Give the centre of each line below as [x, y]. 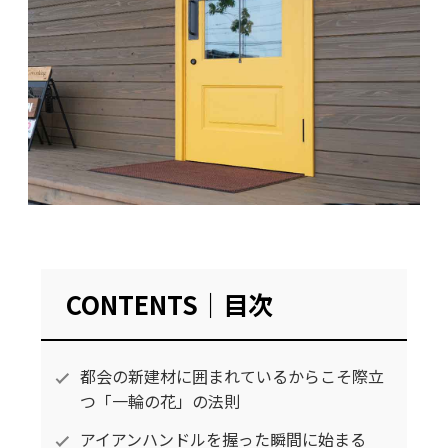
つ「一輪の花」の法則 [160, 401]
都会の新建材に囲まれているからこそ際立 [232, 376]
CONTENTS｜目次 [169, 304]
